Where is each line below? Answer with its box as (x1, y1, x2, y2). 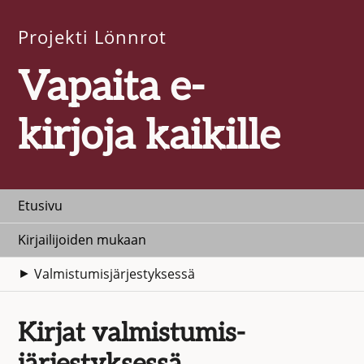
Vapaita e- (18, 63, 205, 112)
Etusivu (18, 197, 63, 214)
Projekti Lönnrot (18, 24, 167, 50)
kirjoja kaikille (18, 112, 281, 161)
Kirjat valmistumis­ (18, 318, 245, 349)
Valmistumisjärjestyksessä (34, 265, 195, 283)
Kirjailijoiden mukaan (18, 231, 146, 249)
